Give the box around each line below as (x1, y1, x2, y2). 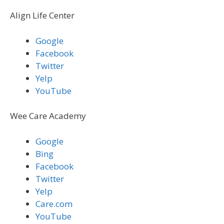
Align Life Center (10, 9, 74, 21)
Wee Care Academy (10, 110, 86, 122)
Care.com (35, 197, 72, 209)
